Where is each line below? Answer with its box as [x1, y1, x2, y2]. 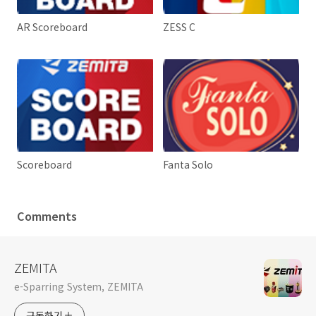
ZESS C [163, 20, 196, 35]
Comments [17, 207, 77, 225]
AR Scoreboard [17, 20, 87, 35]
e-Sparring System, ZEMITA [14, 279, 143, 294]
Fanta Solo [163, 157, 214, 172]
